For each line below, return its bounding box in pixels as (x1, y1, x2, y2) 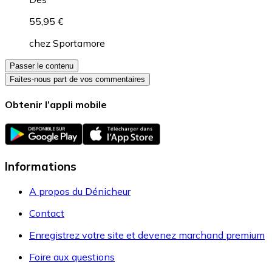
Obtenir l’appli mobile (5, 98, 107, 111)
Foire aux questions (29, 250, 115, 263)
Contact (29, 206, 64, 219)
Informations (5, 159, 76, 174)
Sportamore (53, 36, 105, 49)
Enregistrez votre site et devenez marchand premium (29, 228, 265, 241)
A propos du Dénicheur (29, 185, 131, 197)
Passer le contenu (10, 61, 73, 70)
